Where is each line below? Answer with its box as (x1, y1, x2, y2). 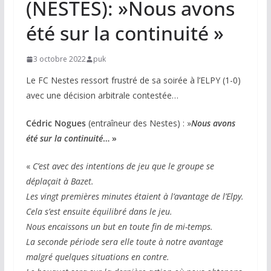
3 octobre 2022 (33, 54, 86, 64)
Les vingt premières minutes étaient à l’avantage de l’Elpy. (25, 191, 244, 202)
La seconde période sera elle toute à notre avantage (25, 236, 223, 247)
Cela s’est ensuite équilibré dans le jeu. (25, 206, 172, 217)
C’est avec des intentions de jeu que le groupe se (32, 160, 214, 172)
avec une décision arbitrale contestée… (25, 90, 178, 101)
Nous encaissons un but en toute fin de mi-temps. (25, 221, 213, 232)
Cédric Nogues (25, 117, 86, 129)
